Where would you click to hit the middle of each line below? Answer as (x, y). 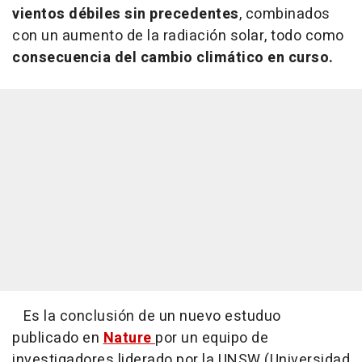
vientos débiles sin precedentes (126, 14)
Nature (129, 338)
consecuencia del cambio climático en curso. (173, 57)
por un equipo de (212, 338)
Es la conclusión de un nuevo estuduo (147, 316)
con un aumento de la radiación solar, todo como (178, 36)
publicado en (58, 338)
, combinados (284, 14)
